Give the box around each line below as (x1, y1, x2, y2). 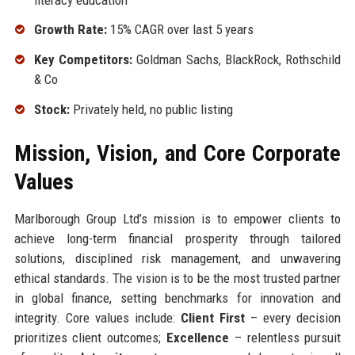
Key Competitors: (33, 52, 132, 68)
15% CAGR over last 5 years (106, 21, 254, 38)
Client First (180, 309, 246, 326)
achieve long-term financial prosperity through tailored (13, 230, 342, 246)
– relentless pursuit (228, 329, 342, 345)
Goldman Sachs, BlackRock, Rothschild (132, 52, 342, 68)
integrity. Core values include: (13, 309, 181, 326)
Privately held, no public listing (69, 101, 233, 117)
